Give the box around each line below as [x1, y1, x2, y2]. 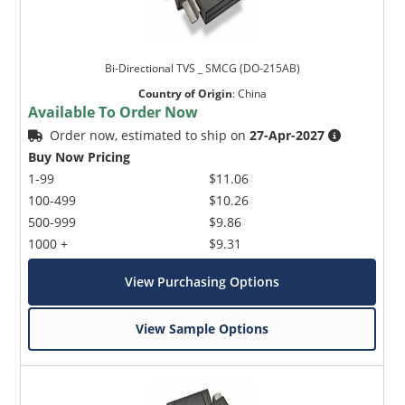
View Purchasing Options [125, 273, 280, 291]
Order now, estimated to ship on [50, 127, 250, 145]
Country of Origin [137, 86, 232, 102]
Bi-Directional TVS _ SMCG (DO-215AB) [104, 61, 300, 77]
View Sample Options [136, 320, 269, 338]
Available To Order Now [28, 102, 199, 123]
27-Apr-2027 [250, 127, 325, 145]
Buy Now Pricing [28, 148, 131, 166]
